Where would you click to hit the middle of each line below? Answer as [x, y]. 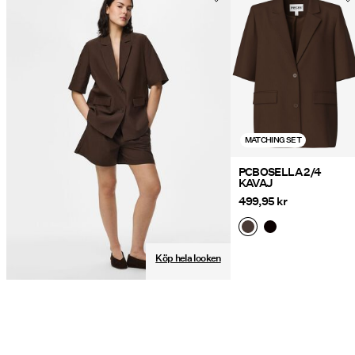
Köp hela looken [188, 258]
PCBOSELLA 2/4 [280, 172]
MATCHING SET [273, 140]
